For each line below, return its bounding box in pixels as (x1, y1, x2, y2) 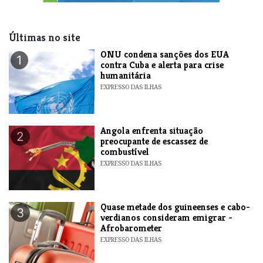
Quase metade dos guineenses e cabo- (100, 200, 251, 213)
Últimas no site (9, 31, 80, 44)
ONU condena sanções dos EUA (100, 48, 230, 60)
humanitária (100, 69, 151, 82)
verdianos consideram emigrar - (100, 211, 233, 224)
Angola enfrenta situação (100, 124, 204, 137)
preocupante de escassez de (100, 134, 208, 147)
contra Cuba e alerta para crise (100, 58, 224, 71)
